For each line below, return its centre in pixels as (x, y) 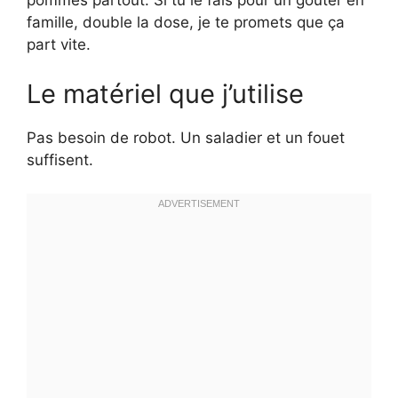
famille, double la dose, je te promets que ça (186, 23)
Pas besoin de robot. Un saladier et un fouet (186, 137)
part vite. (59, 45)
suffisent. (60, 159)
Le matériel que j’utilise (165, 93)
